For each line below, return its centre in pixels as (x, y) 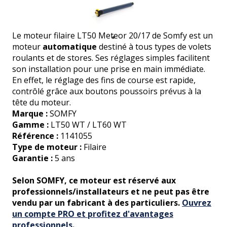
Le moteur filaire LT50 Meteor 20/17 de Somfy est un (112, 35)
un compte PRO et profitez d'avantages (93, 214)
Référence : (36, 136)
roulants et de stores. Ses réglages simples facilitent (111, 58)
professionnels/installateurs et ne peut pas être (111, 191)
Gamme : (31, 124)
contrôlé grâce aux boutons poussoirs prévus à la (107, 91)
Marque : (31, 113)
